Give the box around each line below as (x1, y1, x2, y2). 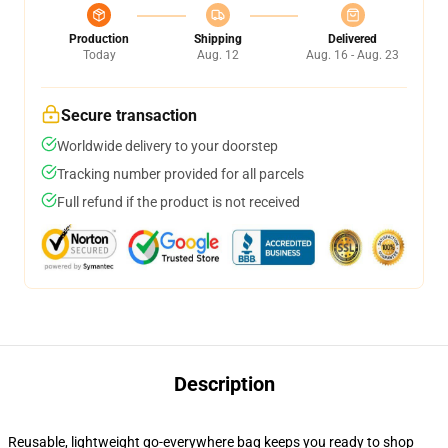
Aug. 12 (196, 48, 239, 62)
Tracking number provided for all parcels (57, 166, 304, 182)
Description (173, 372, 275, 396)
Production (69, 32, 129, 46)
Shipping (193, 32, 242, 46)
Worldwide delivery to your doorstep (57, 138, 278, 154)
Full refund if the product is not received (57, 194, 300, 210)
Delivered (328, 32, 377, 46)
